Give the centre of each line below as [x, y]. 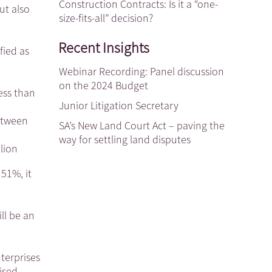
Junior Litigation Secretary [119, 105]
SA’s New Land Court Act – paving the [142, 125]
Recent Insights [104, 48]
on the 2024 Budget [104, 85]
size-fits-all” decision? [106, 18]
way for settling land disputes [125, 139]
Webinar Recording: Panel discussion [141, 71]
